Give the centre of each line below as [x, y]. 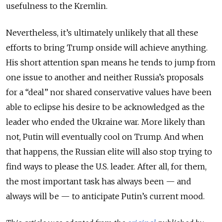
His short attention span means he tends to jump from [111, 62]
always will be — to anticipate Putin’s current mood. [105, 196]
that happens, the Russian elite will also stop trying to [109, 151]
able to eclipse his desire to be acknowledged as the [105, 107]
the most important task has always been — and [99, 181]
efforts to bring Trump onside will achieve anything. [107, 47]
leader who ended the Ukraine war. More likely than [106, 122]
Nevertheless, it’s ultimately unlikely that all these [102, 32]
